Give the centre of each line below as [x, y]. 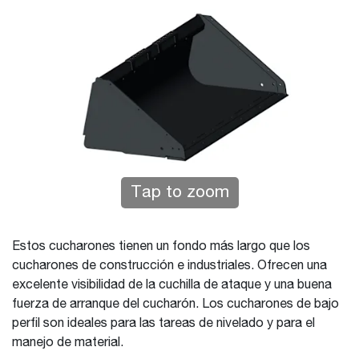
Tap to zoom [179, 193]
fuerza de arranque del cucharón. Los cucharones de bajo [175, 305]
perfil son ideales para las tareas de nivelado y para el [163, 324]
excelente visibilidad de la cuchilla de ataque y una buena [172, 285]
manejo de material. [68, 343]
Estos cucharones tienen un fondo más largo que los [161, 247]
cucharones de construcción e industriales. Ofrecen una [169, 266]
